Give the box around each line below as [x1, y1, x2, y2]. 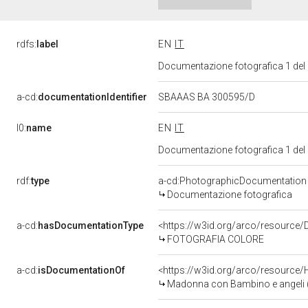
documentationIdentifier [38, 91, 147, 102]
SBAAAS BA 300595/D [158, 91, 257, 102]
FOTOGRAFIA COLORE [167, 234, 264, 245]
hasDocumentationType [38, 220, 144, 231]
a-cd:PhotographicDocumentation [158, 175, 307, 186]
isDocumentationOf [38, 265, 125, 276]
